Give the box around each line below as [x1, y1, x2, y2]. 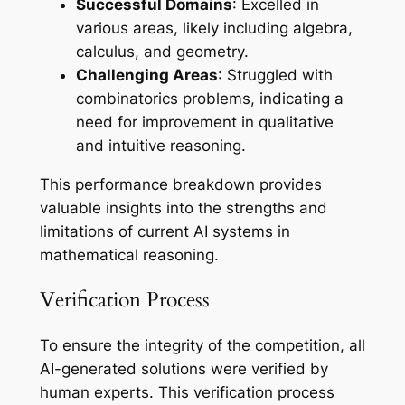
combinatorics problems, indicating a [75, 89, 344, 108]
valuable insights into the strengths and [39, 199, 327, 218]
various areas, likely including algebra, [75, 19, 353, 38]
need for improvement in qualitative [75, 113, 334, 132]
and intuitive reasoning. [75, 137, 246, 155]
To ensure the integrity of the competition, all [39, 335, 365, 354]
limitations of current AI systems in [39, 222, 290, 241]
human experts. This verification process [39, 382, 334, 401]
